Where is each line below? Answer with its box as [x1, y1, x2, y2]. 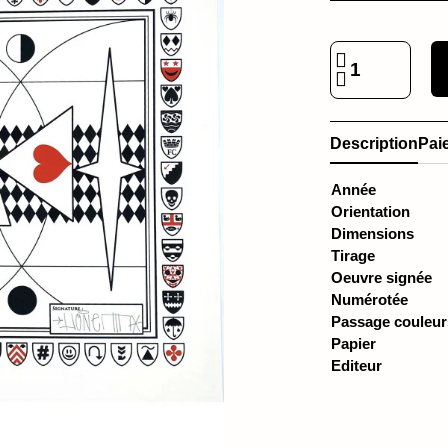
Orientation [331, 202, 411, 220]
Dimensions [331, 224, 415, 242]
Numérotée [331, 290, 409, 308]
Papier [331, 334, 377, 352]
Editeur [331, 356, 383, 374]
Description [330, 134, 419, 152]
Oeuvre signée [331, 268, 433, 286]
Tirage [331, 246, 376, 264]
